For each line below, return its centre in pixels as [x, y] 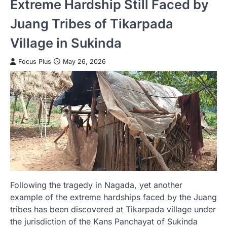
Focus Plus [35, 61]
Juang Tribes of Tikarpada [92, 23]
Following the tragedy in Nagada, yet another [96, 185]
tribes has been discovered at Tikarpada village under [113, 210]
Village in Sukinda [66, 43]
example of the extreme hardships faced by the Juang [113, 197]
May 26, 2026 [84, 61]
